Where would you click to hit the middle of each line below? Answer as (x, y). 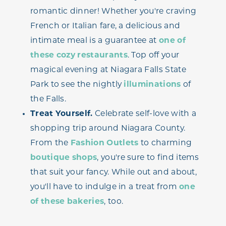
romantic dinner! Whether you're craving (114, 11)
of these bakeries (67, 202)
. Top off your (153, 55)
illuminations (152, 84)
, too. (114, 202)
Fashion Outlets (104, 143)
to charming (165, 143)
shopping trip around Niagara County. (108, 128)
